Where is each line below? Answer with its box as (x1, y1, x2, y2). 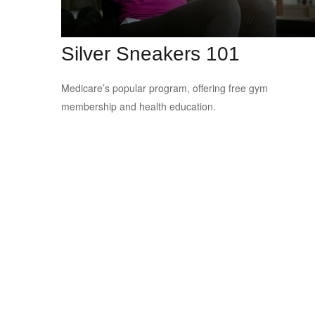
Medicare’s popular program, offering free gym (61, 80, 268, 95)
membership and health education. (61, 98, 216, 113)
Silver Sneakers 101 (61, 42, 240, 65)
